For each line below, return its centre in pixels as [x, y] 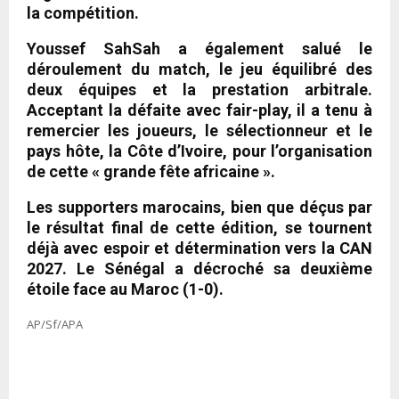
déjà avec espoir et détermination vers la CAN [199, 248]
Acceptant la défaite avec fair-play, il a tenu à [199, 110]
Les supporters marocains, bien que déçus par [199, 207]
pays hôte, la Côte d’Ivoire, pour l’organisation [199, 151]
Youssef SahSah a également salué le [199, 48]
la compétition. [83, 12]
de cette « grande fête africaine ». [151, 171]
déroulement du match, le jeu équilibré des [199, 69]
